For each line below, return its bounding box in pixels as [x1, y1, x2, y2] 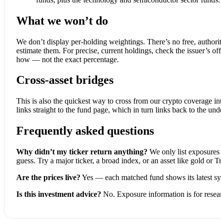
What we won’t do [16, 14, 108, 27]
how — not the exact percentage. [16, 55, 119, 64]
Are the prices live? [16, 173, 80, 182]
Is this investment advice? [16, 190, 101, 199]
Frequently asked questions [16, 124, 154, 138]
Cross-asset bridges [16, 74, 113, 87]
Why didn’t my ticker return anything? [16, 147, 147, 156]
